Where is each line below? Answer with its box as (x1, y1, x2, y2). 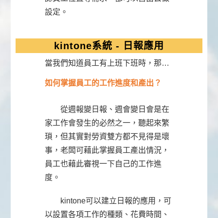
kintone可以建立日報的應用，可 (45, 197, 172, 205)
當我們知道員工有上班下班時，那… (45, 59, 170, 68)
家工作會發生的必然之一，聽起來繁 (45, 119, 170, 127)
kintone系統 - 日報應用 (54, 40, 164, 52)
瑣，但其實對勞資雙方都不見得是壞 (45, 132, 170, 141)
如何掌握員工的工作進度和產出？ (45, 79, 162, 88)
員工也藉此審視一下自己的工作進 (45, 160, 162, 168)
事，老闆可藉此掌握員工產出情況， (45, 146, 170, 155)
